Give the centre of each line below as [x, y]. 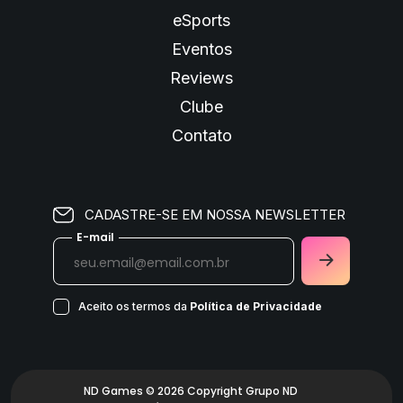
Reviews [201, 78]
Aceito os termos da [134, 307]
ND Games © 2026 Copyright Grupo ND [190, 391]
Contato [201, 136]
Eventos [201, 49]
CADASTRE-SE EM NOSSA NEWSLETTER [215, 215]
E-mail [95, 237]
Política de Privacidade [256, 307]
